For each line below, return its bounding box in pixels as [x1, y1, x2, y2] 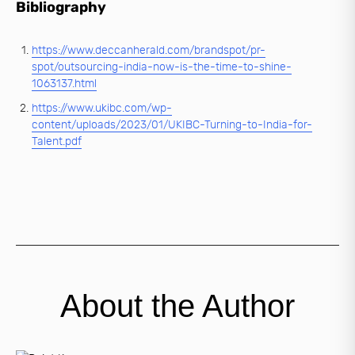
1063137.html [32, 77, 97, 91]
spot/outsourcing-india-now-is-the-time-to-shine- [32, 60, 292, 74]
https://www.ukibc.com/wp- [32, 101, 172, 116]
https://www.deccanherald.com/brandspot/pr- [32, 44, 265, 58]
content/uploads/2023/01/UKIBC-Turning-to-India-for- [32, 118, 312, 132]
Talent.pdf [32, 135, 82, 149]
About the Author [60, 288, 295, 324]
